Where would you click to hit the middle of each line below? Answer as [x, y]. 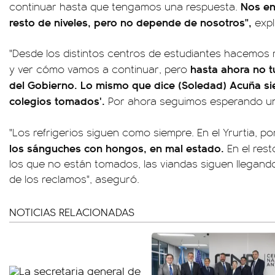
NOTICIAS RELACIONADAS [72, 211]
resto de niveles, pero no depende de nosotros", [130, 21]
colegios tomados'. [57, 100]
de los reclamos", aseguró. [74, 178]
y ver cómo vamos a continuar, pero [100, 68]
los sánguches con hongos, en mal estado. [117, 147]
